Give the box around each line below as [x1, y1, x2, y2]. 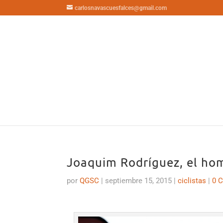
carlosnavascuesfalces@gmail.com [75, 4, 167, 11]
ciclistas [178, 176, 207, 185]
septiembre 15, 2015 [105, 176, 174, 185]
